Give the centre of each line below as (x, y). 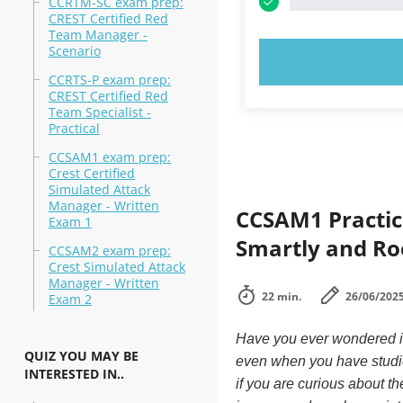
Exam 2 (70, 299)
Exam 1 (70, 222)
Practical (74, 128)
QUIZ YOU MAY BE (81, 356)
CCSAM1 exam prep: (109, 157)
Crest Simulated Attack (116, 267)
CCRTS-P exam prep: (109, 80)
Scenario (74, 51)
